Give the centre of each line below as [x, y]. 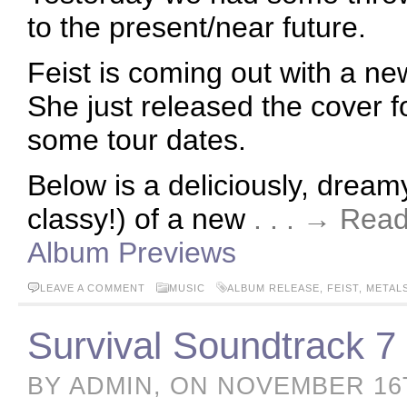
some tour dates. [137, 140]
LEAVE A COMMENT [93, 288]
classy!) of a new [140, 219]
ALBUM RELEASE [273, 288]
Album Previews [132, 253]
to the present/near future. [197, 27]
